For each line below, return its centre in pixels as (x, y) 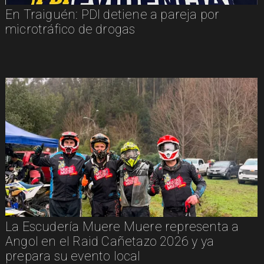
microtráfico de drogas (70, 29)
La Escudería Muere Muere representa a (122, 227)
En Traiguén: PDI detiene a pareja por (112, 14)
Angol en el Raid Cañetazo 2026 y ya (109, 242)
